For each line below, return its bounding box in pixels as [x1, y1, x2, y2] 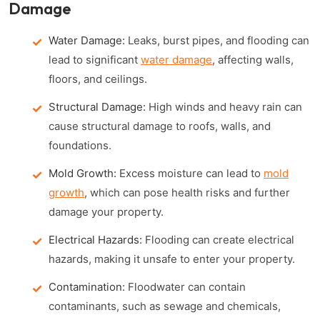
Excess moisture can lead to [116, 166, 264, 180]
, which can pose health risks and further [84, 186, 290, 199]
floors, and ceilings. [49, 72, 147, 86]
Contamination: [49, 280, 125, 294]
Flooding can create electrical [142, 233, 294, 246]
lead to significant [49, 53, 141, 66]
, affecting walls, [212, 53, 294, 66]
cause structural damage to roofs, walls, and [49, 119, 271, 133]
